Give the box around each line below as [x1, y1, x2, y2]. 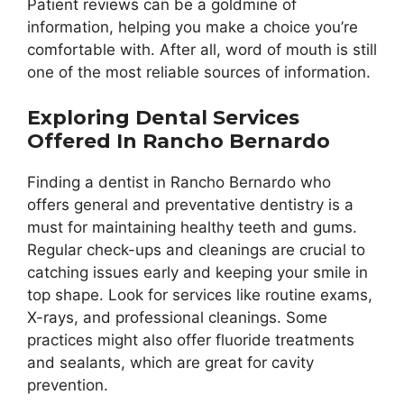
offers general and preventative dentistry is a [27, 196, 353, 215]
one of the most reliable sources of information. [27, 62, 371, 81]
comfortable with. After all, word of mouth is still [27, 40, 377, 59]
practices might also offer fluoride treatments [27, 331, 354, 350]
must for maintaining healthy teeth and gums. [27, 218, 357, 237]
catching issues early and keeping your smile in [27, 263, 368, 282]
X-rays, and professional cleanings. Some [27, 308, 327, 327]
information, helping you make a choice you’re [27, 17, 358, 36]
